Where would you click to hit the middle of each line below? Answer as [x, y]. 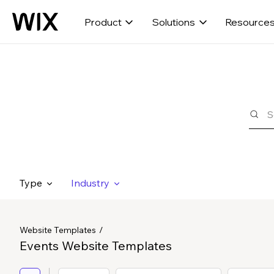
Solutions [173, 22]
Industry [90, 183]
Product [103, 22]
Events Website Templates [96, 246]
